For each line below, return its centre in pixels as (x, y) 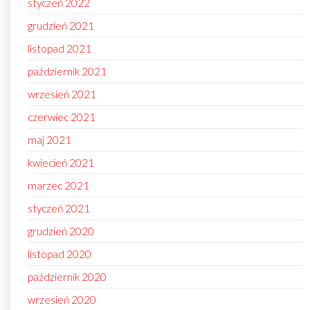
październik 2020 (67, 277)
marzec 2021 (58, 186)
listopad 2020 (60, 254)
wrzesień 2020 (62, 300)
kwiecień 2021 (61, 163)
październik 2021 (67, 72)
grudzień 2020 (61, 231)
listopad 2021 (60, 49)
